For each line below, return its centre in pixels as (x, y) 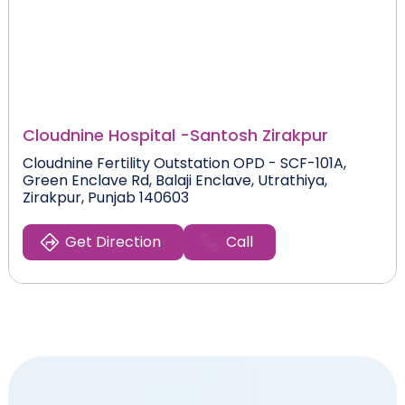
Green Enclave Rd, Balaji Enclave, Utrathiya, (174, 180)
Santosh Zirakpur (259, 135)
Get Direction (113, 241)
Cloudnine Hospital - (106, 135)
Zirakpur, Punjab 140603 (105, 197)
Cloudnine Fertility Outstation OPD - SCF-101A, (184, 163)
